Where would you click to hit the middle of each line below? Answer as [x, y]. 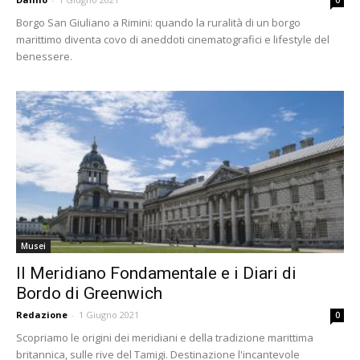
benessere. [44, 57]
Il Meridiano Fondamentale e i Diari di [156, 273]
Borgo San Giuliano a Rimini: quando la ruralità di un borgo [158, 23]
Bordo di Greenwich [89, 293]
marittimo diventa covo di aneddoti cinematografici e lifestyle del [173, 40]
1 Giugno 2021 [109, 314]
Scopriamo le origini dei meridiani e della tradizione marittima [165, 337]
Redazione [42, 314]
